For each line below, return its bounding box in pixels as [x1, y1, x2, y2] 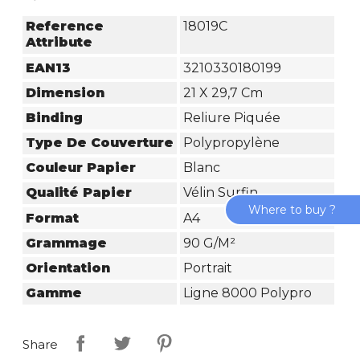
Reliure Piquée [182, 109, 280, 125]
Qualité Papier [26, 185, 133, 201]
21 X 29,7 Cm [182, 84, 263, 100]
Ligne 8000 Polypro [182, 285, 312, 301]
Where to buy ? [248, 202, 336, 217]
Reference [26, 18, 104, 35]
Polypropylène [182, 135, 280, 151]
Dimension [26, 84, 105, 100]
